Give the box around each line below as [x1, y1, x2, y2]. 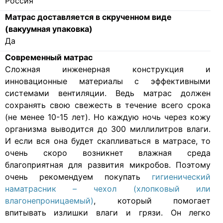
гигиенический [152, 172, 211, 182]
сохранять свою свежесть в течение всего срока [4, 100, 211, 111]
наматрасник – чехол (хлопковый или [4, 184, 211, 194]
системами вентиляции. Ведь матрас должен [4, 88, 211, 99]
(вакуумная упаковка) [4, 24, 93, 34]
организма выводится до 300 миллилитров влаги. [4, 124, 211, 134]
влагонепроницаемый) [4, 196, 94, 206]
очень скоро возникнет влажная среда [4, 148, 211, 158]
